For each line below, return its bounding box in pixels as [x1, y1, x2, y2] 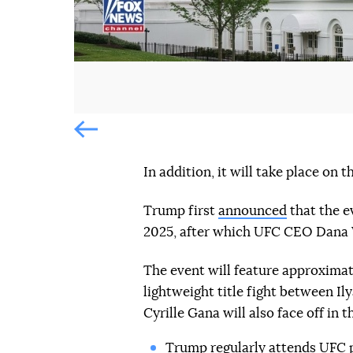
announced [218, 203, 287, 217]
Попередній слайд [86, 132, 199, 147]
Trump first [143, 203, 218, 217]
